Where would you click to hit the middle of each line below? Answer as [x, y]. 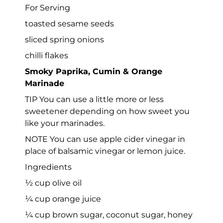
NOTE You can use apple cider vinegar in [105, 139]
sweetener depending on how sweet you [107, 111]
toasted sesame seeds [69, 23]
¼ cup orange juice [63, 199]
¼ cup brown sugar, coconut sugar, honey [109, 215]
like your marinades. [65, 123]
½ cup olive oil [53, 183]
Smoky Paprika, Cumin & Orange [94, 71]
